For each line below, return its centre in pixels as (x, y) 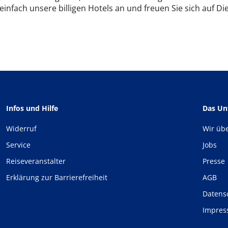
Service (18, 145)
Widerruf (21, 129)
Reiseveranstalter (36, 161)
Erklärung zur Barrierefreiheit (57, 177)
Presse (214, 161)
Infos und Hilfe (32, 108)
